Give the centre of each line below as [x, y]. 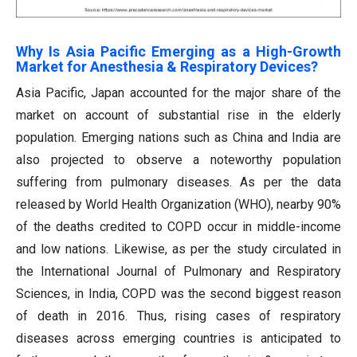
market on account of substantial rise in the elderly [178, 115]
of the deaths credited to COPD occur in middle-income [178, 226]
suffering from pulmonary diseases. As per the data [178, 182]
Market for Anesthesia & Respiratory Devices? [167, 66]
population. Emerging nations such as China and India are [178, 137]
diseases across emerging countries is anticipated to [178, 338]
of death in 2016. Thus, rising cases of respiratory [178, 316]
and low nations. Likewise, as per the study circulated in [178, 249]
